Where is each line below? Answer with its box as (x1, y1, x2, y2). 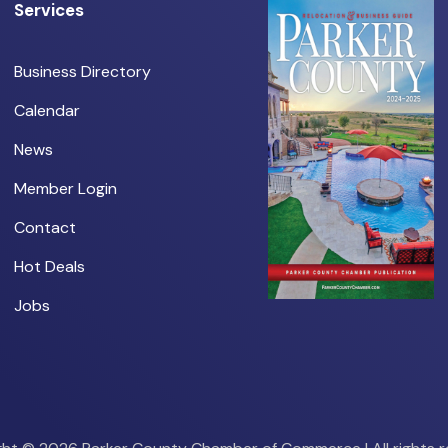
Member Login (14, 178, 118, 200)
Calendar (14, 100, 81, 122)
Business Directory (14, 61, 152, 83)
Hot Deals (14, 256, 86, 278)
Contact (14, 217, 77, 239)
